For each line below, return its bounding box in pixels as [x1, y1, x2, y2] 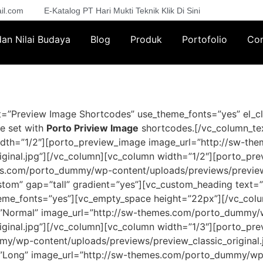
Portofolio [181, 33, 227, 46]
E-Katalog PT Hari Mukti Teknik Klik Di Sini [44, 5, 200, 15]
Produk [130, 33, 162, 46]
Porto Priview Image [46, 122, 139, 134]
